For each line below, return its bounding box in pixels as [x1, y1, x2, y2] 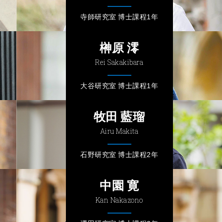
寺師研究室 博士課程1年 [80, 11, 159, 21]
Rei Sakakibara [95, 57, 144, 67]
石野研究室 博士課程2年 [80, 149, 159, 159]
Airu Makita [100, 126, 139, 136]
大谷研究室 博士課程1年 [80, 80, 159, 90]
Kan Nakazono [95, 195, 143, 205]
